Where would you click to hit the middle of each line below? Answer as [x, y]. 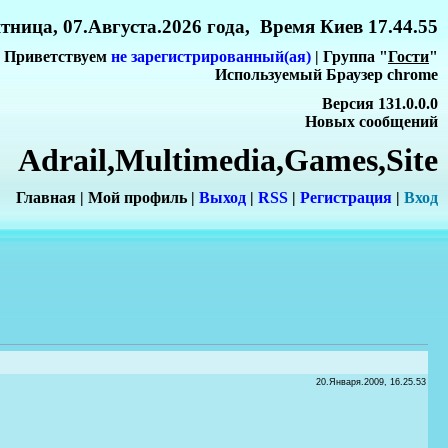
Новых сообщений [371, 121]
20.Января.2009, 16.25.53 [371, 381]
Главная [46, 198]
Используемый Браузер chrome [326, 75]
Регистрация [346, 198]
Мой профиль [137, 198]
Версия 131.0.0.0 [380, 103]
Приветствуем [57, 57]
